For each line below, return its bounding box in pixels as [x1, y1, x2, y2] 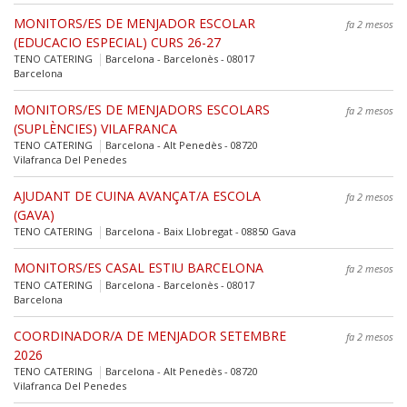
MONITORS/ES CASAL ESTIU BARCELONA [14, 258, 263, 276]
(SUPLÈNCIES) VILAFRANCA [14, 119, 177, 137]
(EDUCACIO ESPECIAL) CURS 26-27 [14, 33, 221, 51]
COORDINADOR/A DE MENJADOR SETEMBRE [14, 327, 286, 344]
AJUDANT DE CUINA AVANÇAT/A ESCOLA [14, 186, 261, 204]
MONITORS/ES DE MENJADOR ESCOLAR [14, 14, 255, 32]
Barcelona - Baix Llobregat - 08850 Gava [103, 223, 296, 238]
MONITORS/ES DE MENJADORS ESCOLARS [14, 100, 270, 118]
